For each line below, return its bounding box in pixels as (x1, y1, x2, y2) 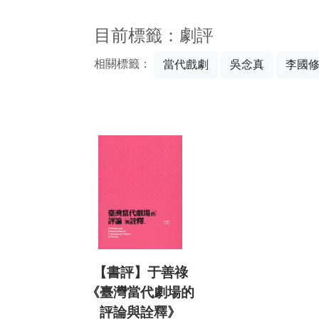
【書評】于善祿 (93, 265, 188, 281)
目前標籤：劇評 (94, 26, 214, 45)
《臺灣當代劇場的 (86, 285, 194, 300)
